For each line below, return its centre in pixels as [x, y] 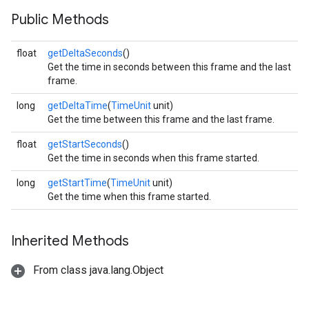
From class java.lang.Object [97, 270]
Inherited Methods [70, 241]
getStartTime [77, 183]
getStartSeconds [85, 144]
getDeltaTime [78, 106]
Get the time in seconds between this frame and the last [169, 67]
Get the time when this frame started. [129, 197]
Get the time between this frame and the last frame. [161, 119]
